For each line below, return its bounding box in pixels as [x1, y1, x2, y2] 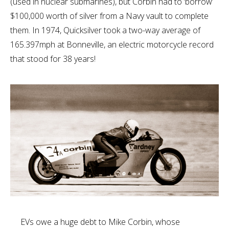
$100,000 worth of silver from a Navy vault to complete [10, 10, 209, 21]
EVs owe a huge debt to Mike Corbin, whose [20, 216, 180, 227]
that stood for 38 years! [10, 53, 96, 64]
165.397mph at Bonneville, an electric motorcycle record [10, 39, 214, 50]
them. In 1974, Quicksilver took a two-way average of [10, 25, 200, 36]
